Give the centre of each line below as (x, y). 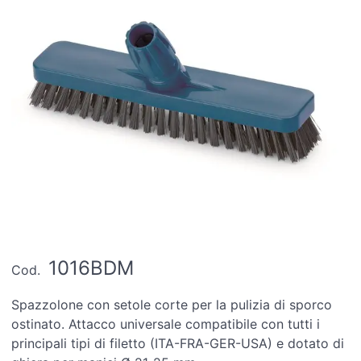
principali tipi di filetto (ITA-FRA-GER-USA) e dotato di (178, 343)
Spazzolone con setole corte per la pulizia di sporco (172, 304)
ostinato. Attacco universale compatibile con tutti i (166, 324)
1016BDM (91, 268)
